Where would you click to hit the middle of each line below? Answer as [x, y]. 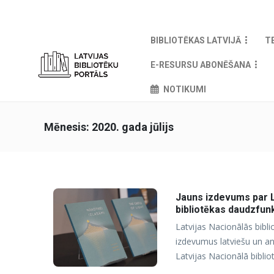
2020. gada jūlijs [133, 127]
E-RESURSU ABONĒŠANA [200, 65]
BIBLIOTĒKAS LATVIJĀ [195, 40]
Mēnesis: [68, 127]
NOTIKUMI [184, 89]
